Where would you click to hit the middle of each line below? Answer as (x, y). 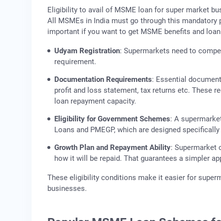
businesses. (67, 189)
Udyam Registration (87, 51)
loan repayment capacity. (95, 101)
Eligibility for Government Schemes (112, 119)
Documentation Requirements (103, 80)
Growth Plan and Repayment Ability (112, 148)
